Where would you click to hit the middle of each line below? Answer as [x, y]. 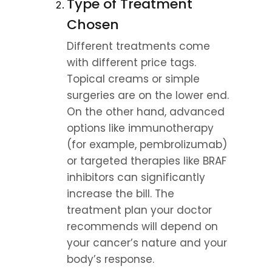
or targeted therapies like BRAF [147, 161]
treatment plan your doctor [139, 210]
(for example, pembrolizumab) [147, 144]
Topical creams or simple [133, 79]
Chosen [93, 25]
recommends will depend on [142, 226]
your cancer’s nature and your [147, 243]
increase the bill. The [121, 194]
